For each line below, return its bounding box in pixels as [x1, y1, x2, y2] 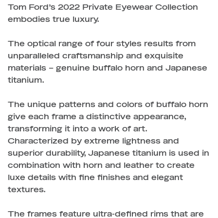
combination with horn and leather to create [8, 162, 195, 169]
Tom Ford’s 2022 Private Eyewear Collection [8, 3, 198, 11]
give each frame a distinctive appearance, [8, 113, 186, 121]
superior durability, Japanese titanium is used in [8, 149, 209, 157]
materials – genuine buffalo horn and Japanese [8, 64, 207, 72]
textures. [8, 186, 46, 194]
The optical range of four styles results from [8, 40, 196, 48]
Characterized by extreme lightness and [8, 137, 179, 145]
